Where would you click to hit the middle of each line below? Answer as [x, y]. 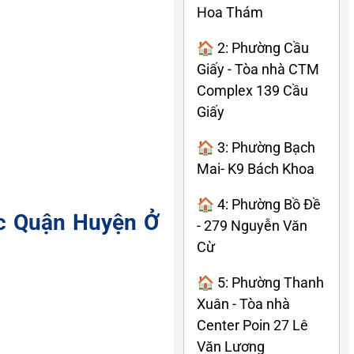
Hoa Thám [230, 12]
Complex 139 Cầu [252, 90]
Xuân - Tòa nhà [243, 303]
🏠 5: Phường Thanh [260, 282]
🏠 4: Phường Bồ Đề [259, 204]
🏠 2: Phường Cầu [253, 47]
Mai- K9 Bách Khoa [256, 168]
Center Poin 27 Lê [252, 325]
